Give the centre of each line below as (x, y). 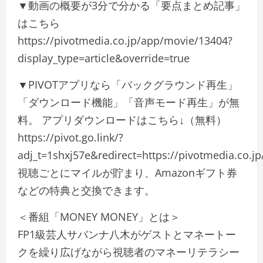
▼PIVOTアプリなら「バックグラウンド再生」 (128, 85)
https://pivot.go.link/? (70, 137)
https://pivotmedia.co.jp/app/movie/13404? (125, 41)
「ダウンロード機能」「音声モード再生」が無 (129, 102)
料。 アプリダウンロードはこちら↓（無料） (122, 120)
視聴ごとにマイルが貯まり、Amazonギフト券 (127, 173)
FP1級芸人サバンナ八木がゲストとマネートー (127, 234)
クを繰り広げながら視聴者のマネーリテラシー (129, 252)
